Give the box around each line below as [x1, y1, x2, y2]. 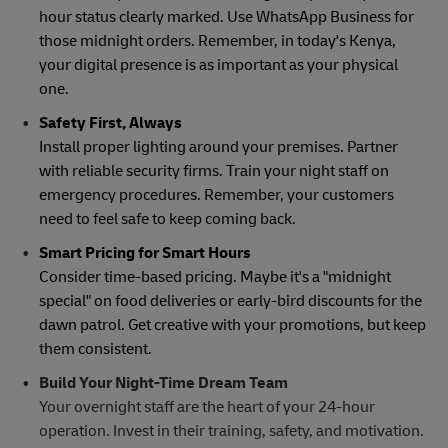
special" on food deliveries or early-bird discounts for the [38, 291, 422, 312]
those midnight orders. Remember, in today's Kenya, [38, 31, 396, 52]
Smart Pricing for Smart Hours [38, 243, 251, 264]
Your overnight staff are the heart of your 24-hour [38, 397, 375, 418]
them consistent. [38, 339, 152, 360]
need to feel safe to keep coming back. [38, 209, 296, 230]
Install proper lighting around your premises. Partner [38, 137, 398, 158]
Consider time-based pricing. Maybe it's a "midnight [38, 267, 391, 288]
